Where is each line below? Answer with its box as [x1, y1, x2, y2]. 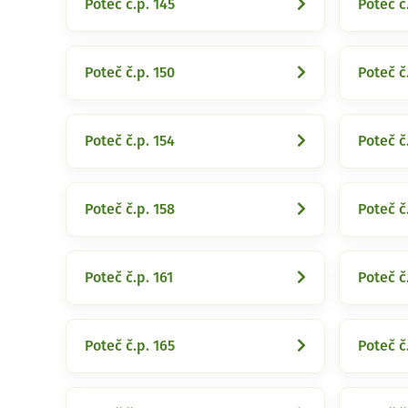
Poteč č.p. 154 [85, 134, 175, 148]
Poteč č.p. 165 [85, 339, 175, 353]
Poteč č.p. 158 [85, 202, 175, 217]
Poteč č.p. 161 [85, 270, 173, 285]
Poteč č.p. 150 [85, 66, 175, 80]
